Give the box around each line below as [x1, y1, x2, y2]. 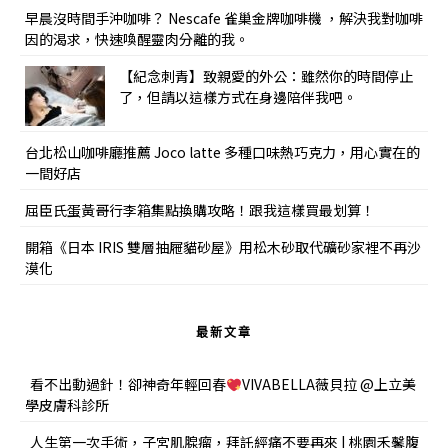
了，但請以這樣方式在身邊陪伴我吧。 [119, 87, 357, 108]
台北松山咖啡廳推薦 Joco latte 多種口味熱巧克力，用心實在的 [25, 142, 420, 163]
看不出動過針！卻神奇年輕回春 [30, 374, 226, 395]
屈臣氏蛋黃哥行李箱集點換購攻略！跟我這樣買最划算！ [25, 200, 375, 221]
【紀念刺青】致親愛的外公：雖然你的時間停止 [119, 66, 413, 87]
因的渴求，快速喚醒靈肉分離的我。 [25, 29, 249, 50]
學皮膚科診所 [25, 395, 109, 416]
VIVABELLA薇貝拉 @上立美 [241, 374, 416, 395]
